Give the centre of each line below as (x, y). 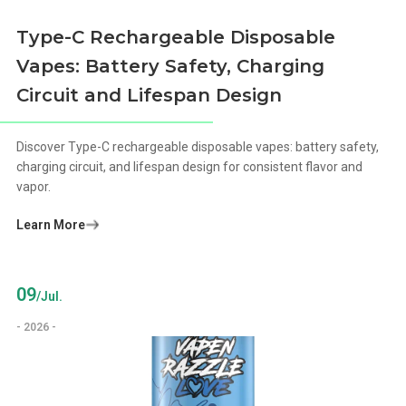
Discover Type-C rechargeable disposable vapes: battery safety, (198, 146)
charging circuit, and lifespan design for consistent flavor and (190, 166)
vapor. (34, 186)
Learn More (51, 224)
